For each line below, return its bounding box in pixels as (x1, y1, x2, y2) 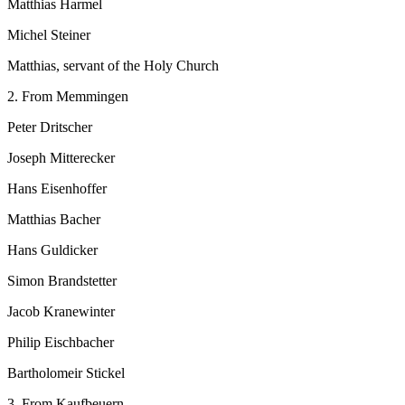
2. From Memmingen (7, 89, 128, 105)
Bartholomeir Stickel (7, 365, 125, 381)
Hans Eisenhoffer (7, 181, 107, 197)
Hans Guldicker (7, 242, 98, 259)
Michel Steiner (7, 27, 90, 43)
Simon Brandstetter (7, 273, 117, 289)
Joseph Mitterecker (7, 150, 115, 166)
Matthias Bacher (7, 212, 100, 228)
